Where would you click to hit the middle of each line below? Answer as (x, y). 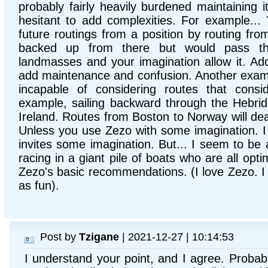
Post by (60, 237)
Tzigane (99, 237)
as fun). (39, 185)
